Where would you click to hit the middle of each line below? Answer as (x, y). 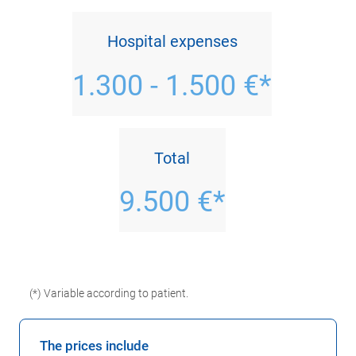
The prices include (94, 346)
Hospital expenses (172, 42)
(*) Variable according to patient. (109, 294)
